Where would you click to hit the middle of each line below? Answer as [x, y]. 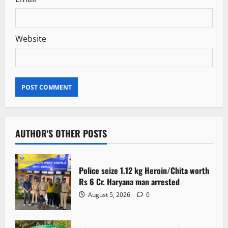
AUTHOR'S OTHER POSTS [61, 134]
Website [31, 39]
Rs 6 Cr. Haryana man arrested [129, 181]
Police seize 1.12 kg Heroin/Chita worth [144, 170]
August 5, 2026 [109, 194]
